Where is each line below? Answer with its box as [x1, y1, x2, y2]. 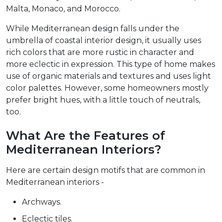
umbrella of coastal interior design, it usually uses [6, 36, 201, 46]
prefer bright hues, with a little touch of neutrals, [6, 95, 200, 105]
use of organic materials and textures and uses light [6, 71, 211, 81]
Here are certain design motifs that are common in [6, 166, 205, 175]
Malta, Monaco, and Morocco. [6, 4, 120, 14]
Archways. [22, 197, 61, 207]
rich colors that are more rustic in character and [6, 48, 194, 57]
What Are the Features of [6, 128, 165, 143]
